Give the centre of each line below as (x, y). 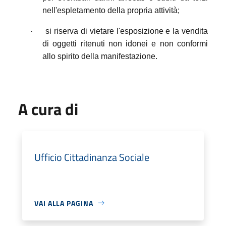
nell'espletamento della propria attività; (111, 10)
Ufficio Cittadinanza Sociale (92, 157)
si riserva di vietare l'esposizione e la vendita (127, 31)
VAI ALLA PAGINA (64, 203)
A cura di (48, 109)
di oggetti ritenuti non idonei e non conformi (125, 43)
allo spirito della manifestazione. (100, 56)
